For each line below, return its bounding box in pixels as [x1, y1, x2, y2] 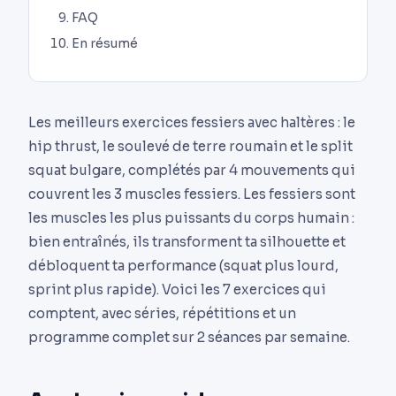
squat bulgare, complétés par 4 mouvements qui [28, 161, 355, 179]
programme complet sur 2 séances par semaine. [28, 328, 350, 346]
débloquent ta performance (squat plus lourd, [28, 256, 339, 274]
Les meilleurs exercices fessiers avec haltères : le [28, 113, 355, 131]
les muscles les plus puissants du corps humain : [28, 209, 354, 226]
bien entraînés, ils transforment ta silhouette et [28, 232, 346, 250]
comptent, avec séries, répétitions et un [28, 304, 296, 322]
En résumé [72, 35, 138, 52]
